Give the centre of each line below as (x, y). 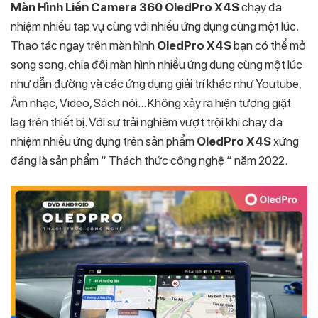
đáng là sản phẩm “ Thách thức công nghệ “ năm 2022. (149, 160)
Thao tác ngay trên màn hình (84, 45)
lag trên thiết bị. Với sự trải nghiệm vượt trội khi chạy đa (147, 122)
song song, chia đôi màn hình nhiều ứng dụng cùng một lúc (157, 64)
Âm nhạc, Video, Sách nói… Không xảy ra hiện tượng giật (151, 103)
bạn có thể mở (269, 45)
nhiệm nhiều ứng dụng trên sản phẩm (104, 141)
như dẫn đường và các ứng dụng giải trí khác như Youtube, (156, 83)
